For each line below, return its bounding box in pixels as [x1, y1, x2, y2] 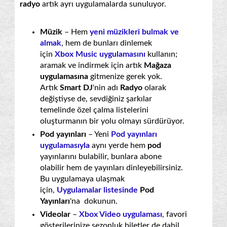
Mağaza [144, 61, 171, 69]
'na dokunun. [70, 197, 118, 205]
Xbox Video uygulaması [79, 210, 162, 218]
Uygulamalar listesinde [57, 185, 138, 194]
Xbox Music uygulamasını [55, 50, 145, 58]
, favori [162, 210, 187, 218]
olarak [144, 83, 166, 92]
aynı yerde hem [90, 141, 147, 149]
